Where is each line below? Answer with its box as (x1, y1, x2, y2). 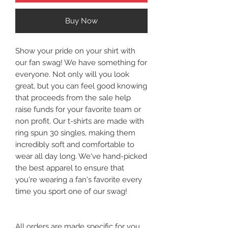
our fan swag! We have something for (15, 58, 147, 67)
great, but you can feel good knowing (15, 81, 147, 91)
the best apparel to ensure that (15, 163, 124, 173)
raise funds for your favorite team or (15, 104, 141, 114)
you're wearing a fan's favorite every (15, 175, 142, 184)
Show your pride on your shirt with (15, 46, 135, 55)
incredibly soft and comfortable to (15, 139, 134, 149)
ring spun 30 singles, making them (15, 128, 135, 137)
